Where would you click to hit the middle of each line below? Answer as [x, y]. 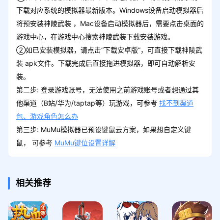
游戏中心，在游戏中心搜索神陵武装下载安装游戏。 [95, 36]
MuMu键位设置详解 [85, 142]
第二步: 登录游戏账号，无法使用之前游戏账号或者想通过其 [107, 89]
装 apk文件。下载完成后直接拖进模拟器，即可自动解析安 [106, 63]
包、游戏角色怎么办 [47, 116]
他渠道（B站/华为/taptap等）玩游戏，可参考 [87, 103]
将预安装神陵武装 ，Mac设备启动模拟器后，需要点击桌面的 [110, 23]
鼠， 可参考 [35, 142]
